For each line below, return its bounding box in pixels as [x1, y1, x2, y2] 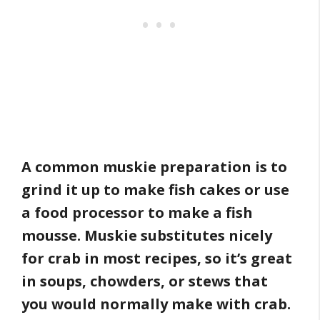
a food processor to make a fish [21, 203, 253, 223]
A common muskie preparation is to [21, 157, 287, 177]
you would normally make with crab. [21, 294, 294, 314]
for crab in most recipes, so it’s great [21, 249, 292, 269]
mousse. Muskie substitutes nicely [21, 226, 272, 246]
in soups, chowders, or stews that [21, 271, 268, 291]
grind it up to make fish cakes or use [21, 180, 289, 200]
